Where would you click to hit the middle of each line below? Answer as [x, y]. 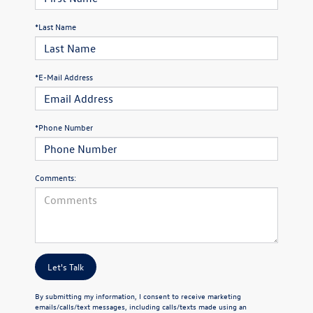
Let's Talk [66, 267]
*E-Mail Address [64, 77]
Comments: [56, 178]
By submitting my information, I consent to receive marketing [138, 296]
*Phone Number [64, 128]
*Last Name [56, 27]
